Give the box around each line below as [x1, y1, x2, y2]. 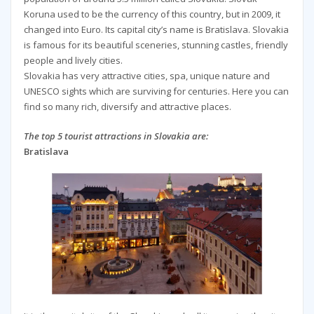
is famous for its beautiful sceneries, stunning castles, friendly [23, 38, 288, 51]
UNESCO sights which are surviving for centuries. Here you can [23, 84, 289, 97]
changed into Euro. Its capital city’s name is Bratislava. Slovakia [23, 22, 289, 36]
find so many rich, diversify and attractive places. [23, 100, 231, 113]
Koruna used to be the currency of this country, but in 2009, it [23, 7, 280, 20]
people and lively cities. [23, 53, 123, 67]
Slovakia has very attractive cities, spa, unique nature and [23, 69, 270, 82]
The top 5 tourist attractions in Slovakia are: [23, 129, 208, 142]
